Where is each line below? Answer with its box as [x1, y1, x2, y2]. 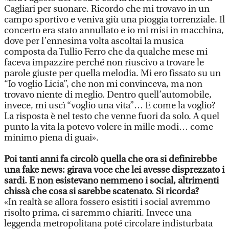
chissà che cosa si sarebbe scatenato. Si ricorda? [4, 186, 199, 197]
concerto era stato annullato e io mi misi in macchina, [4, 25, 224, 36]
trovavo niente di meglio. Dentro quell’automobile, [4, 89, 212, 100]
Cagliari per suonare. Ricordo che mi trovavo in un [4, 4, 210, 14]
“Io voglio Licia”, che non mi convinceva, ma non [4, 79, 202, 89]
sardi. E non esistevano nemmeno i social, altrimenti [4, 175, 219, 186]
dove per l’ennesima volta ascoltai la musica [4, 36, 184, 47]
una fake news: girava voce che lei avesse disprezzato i [4, 165, 224, 175]
